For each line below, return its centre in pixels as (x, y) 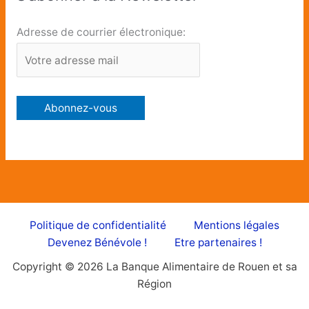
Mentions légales (237, 226)
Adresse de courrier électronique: (101, 32)
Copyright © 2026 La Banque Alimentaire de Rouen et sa (154, 267)
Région (154, 284)
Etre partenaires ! (218, 243)
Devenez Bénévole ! (97, 243)
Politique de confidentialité (98, 226)
